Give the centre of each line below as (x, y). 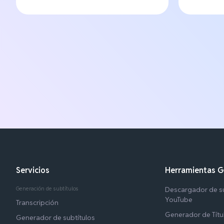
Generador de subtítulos (55, 217)
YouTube (179, 199)
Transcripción (37, 202)
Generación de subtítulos (47, 188)
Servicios (33, 170)
